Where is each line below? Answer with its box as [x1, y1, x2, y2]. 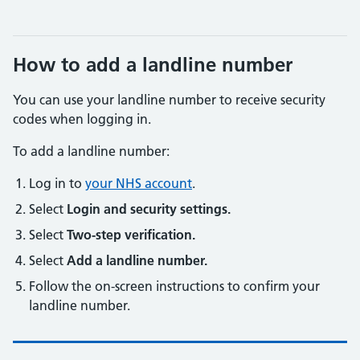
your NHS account [85, 175, 192, 191]
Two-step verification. [67, 227, 195, 243]
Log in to [29, 175, 85, 191]
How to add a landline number [13, 53, 292, 76]
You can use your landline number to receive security [13, 92, 325, 108]
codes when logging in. [13, 111, 151, 127]
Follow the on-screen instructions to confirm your [29, 278, 320, 294]
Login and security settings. [67, 201, 231, 217]
